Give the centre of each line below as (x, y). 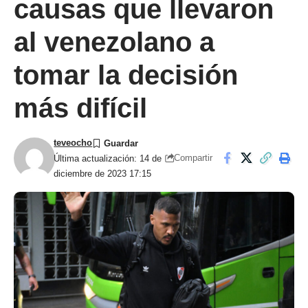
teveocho (73, 142)
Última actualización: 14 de (108, 158)
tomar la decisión (126, 75)
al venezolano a (114, 42)
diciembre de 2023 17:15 (103, 173)
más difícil (80, 108)
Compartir (193, 158)
